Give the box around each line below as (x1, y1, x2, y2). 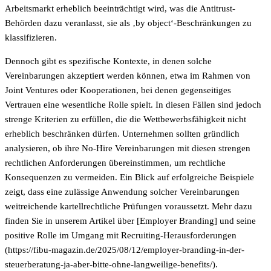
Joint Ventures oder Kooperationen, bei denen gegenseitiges (5, 85, 231, 96)
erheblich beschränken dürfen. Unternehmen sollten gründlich (5, 129, 240, 139)
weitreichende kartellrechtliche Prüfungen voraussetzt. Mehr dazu (5, 201, 252, 212)
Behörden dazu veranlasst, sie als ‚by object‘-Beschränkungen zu (5, 18, 252, 28)
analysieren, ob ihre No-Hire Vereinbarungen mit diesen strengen (5, 143, 250, 154)
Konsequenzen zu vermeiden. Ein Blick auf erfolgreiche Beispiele (5, 172, 254, 183)
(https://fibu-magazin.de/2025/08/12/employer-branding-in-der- (5, 245, 244, 255)
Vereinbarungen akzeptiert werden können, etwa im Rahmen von (5, 71, 250, 81)
